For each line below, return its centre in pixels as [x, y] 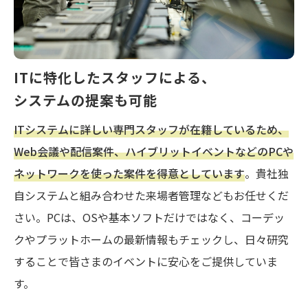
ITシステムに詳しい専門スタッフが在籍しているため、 [151, 129]
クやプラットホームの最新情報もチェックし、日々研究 [151, 239]
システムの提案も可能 [86, 100]
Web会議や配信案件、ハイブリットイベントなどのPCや [154, 151]
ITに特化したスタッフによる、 [115, 77]
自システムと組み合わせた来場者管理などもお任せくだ [151, 195]
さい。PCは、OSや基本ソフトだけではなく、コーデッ [149, 217]
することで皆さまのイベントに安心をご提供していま [146, 261]
